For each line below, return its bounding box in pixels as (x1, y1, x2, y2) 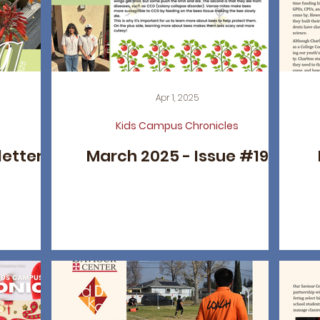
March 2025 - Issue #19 (86, 145, 269, 167)
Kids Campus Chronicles (116, 119, 239, 133)
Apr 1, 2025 (156, 91, 199, 104)
